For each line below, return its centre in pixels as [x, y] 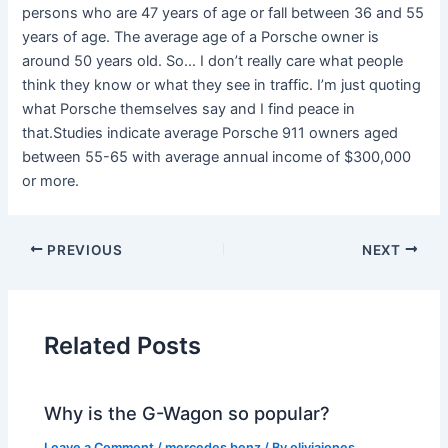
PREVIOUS [83, 249]
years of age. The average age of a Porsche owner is [201, 37]
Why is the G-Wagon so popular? [187, 413]
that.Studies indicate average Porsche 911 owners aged [210, 133]
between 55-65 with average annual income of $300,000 [217, 157]
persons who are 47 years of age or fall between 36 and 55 [223, 13]
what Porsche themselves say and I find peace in [189, 109]
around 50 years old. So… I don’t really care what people [213, 61]
